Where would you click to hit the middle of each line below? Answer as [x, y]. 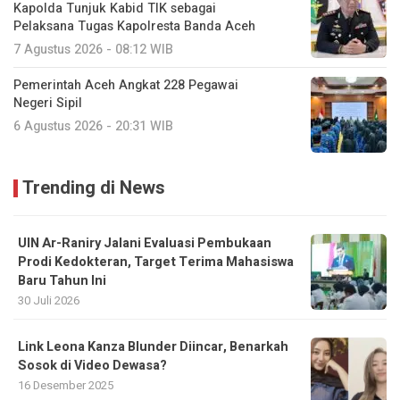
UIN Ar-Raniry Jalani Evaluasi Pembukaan [145, 244]
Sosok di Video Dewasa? [92, 366]
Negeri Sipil [48, 104]
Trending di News [94, 188]
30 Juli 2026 [49, 301]
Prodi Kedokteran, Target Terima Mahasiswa [156, 262]
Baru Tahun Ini [62, 281]
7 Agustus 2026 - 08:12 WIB [93, 50]
